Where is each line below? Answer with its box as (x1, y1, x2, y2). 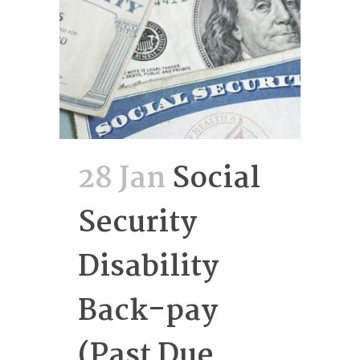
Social (172, 156, 260, 204)
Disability (78, 244, 219, 292)
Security (78, 200, 197, 248)
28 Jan (78, 156, 166, 204)
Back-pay (78, 288, 218, 337)
